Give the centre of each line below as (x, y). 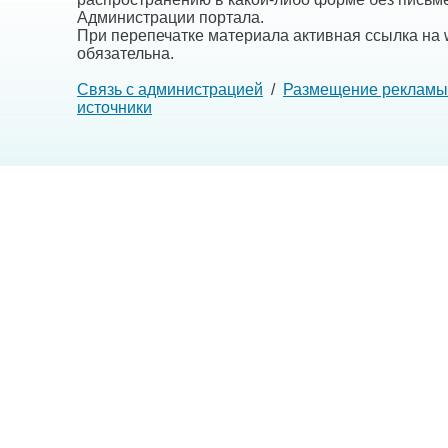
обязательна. (125, 53)
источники (114, 107)
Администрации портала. (170, 17)
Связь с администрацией (170, 89)
